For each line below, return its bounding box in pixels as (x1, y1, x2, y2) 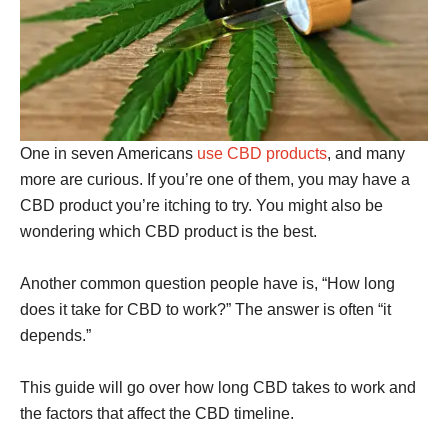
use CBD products (197, 145, 327, 162)
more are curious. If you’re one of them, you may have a (20, 171, 410, 188)
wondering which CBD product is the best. (20, 223, 317, 240)
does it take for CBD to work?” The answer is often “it (20, 301, 391, 318)
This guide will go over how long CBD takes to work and (20, 379, 416, 396)
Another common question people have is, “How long (20, 275, 395, 292)
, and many (327, 145, 405, 162)
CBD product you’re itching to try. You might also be (20, 197, 383, 214)
